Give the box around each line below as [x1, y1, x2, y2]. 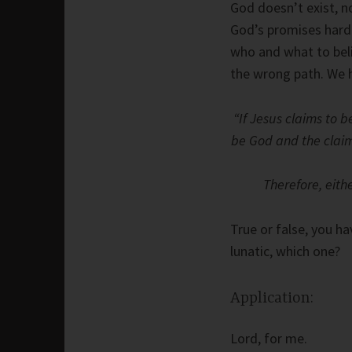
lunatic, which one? [230, 241, 340, 260]
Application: [230, 289, 313, 308]
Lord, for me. [230, 328, 307, 347]
